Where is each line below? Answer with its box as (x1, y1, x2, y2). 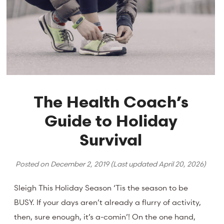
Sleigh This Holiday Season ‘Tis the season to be (14, 182, 188, 192)
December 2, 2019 (50, 159, 109, 169)
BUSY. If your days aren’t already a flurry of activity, (14, 196, 201, 207)
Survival (79, 130, 142, 150)
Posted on (15, 159, 51, 169)
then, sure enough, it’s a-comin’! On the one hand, (14, 211, 196, 221)
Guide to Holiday (44, 111, 177, 131)
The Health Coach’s (33, 92, 188, 112)
